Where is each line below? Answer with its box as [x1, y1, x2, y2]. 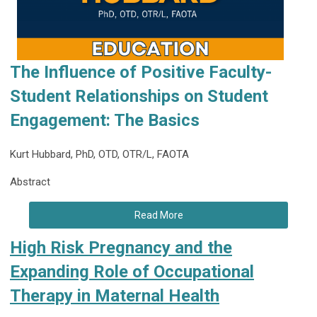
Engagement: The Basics [10, 110, 200, 130]
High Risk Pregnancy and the [10, 237, 232, 258]
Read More [134, 209, 183, 221]
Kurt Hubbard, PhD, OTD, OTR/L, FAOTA [10, 147, 189, 161]
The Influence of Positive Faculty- [10, 62, 272, 82]
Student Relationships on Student [10, 86, 268, 106]
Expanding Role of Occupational [10, 261, 254, 282]
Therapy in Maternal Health [10, 285, 219, 306]
